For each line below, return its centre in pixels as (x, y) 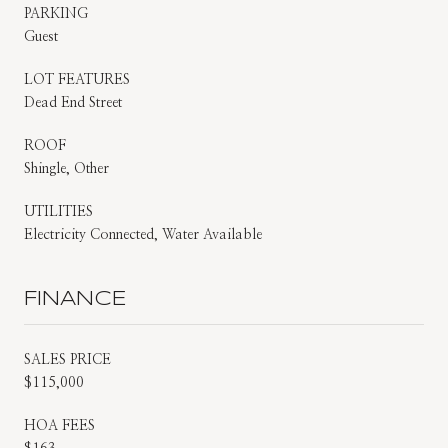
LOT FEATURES (77, 79)
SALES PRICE (67, 359)
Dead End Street (73, 102)
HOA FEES (59, 425)
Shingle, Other (66, 168)
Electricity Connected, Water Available (143, 234)
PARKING (56, 13)
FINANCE (75, 299)
